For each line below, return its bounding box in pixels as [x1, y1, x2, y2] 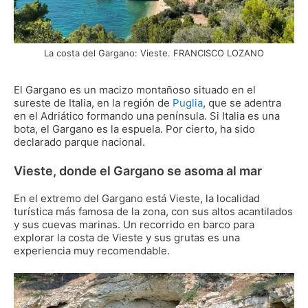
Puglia [173, 96, 203, 109]
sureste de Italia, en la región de [14, 96, 173, 109]
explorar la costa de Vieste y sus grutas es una [14, 231, 240, 244]
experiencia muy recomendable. [14, 244, 170, 257]
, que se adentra [203, 96, 281, 109]
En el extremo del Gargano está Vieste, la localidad [14, 192, 260, 205]
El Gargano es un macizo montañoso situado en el [14, 82, 256, 96]
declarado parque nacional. [14, 135, 145, 148]
